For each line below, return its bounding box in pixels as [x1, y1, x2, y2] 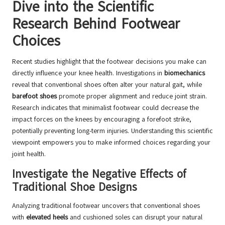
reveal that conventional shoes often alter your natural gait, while [12, 80, 202, 90]
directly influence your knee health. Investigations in [12, 68, 164, 78]
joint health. [12, 149, 46, 159]
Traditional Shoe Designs [12, 179, 137, 195]
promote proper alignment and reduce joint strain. [57, 91, 207, 101]
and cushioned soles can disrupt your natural [68, 212, 202, 222]
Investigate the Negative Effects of [12, 166, 186, 182]
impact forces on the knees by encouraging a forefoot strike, [12, 115, 191, 125]
